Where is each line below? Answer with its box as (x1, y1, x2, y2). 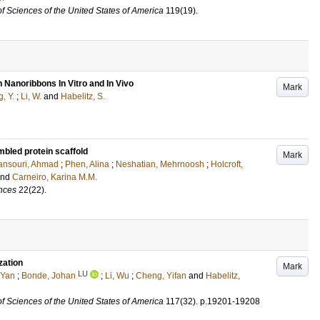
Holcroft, (211, 159, 243, 169)
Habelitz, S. (61, 91, 105, 101)
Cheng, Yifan (136, 271, 186, 281)
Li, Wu (105, 271, 129, 281)
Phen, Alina (65, 159, 109, 169)
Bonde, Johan (21, 271, 76, 281)
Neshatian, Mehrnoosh (116, 159, 204, 169)
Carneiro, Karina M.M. (12, 172, 97, 182)
